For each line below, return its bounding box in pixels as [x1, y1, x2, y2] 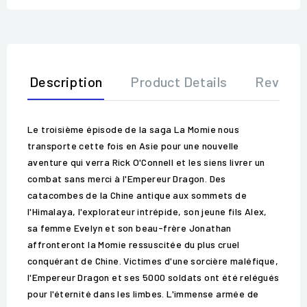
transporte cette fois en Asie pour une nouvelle [27, 140, 239, 152]
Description [29, 73, 103, 90]
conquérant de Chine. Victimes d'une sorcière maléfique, [27, 255, 278, 267]
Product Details [130, 73, 228, 90]
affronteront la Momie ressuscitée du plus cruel [27, 238, 240, 251]
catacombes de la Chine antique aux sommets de [27, 189, 247, 201]
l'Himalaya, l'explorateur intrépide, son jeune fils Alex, [27, 206, 267, 218]
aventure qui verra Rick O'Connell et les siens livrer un [27, 156, 265, 169]
